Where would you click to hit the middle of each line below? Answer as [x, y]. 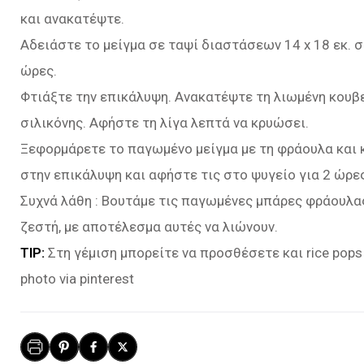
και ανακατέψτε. [72, 19]
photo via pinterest [77, 279]
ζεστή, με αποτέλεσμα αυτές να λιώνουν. [149, 227]
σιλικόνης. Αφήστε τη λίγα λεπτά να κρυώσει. [165, 123]
